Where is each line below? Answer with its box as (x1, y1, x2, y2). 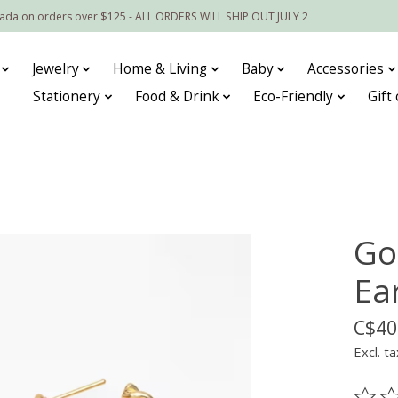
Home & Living (113, 60, 208, 79)
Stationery (33, 87, 101, 107)
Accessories (307, 60, 385, 79)
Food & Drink (134, 87, 219, 107)
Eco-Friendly (253, 87, 334, 107)
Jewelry (31, 60, 79, 79)
